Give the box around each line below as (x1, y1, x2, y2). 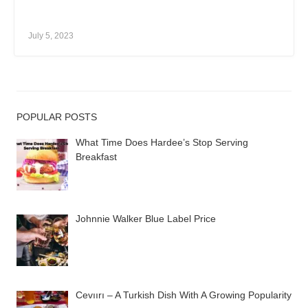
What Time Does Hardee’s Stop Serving (75, 137, 248, 148)
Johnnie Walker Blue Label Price (75, 213, 216, 225)
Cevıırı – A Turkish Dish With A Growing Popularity (75, 289, 291, 300)
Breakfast (75, 151, 117, 163)
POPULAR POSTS (16, 111, 97, 123)
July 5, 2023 (28, 31, 74, 41)
